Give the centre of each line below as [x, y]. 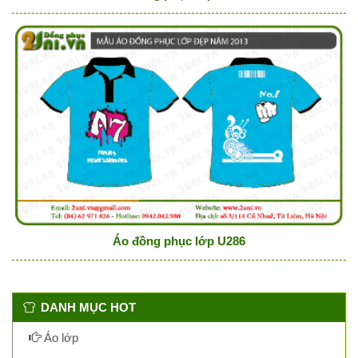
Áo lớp [60, 337]
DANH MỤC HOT [88, 307]
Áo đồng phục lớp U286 [179, 241]
